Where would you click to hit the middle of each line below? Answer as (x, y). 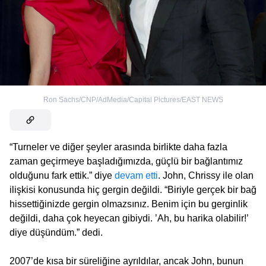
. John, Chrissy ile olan (206, 175)
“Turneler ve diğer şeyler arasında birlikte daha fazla (118, 147)
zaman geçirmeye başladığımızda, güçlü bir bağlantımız (126, 161)
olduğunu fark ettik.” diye (62, 175)
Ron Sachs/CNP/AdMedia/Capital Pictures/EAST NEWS (133, 99)
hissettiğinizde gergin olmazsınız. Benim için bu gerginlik (129, 204)
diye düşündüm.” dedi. (56, 232)
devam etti (136, 175)
